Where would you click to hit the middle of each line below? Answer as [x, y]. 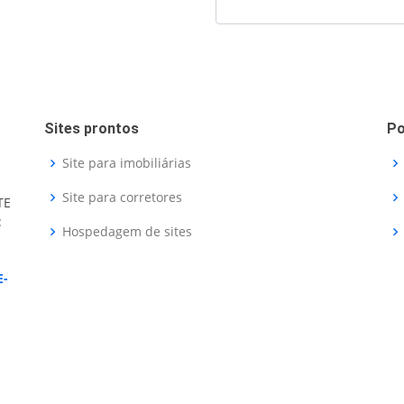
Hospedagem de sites [127, 231]
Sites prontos [92, 129]
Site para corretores [122, 197]
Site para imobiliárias [127, 163]
